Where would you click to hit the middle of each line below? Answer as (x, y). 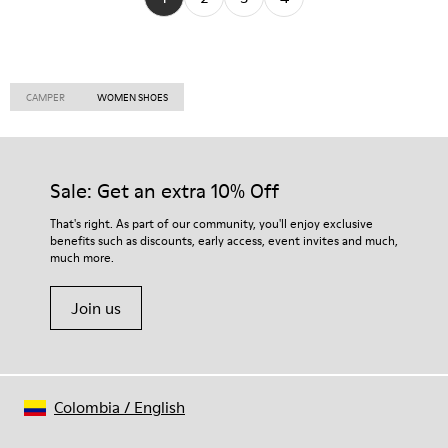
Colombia (87, 407)
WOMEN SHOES (132, 97)
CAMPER (45, 97)
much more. (82, 257)
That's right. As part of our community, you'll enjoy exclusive (211, 223)
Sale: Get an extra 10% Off (164, 191)
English (159, 407)
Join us (96, 308)
